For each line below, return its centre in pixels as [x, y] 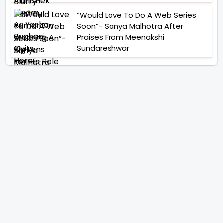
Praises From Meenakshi [120, 37]
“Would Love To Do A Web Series [136, 15]
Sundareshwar [103, 48]
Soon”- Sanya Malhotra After [130, 26]
